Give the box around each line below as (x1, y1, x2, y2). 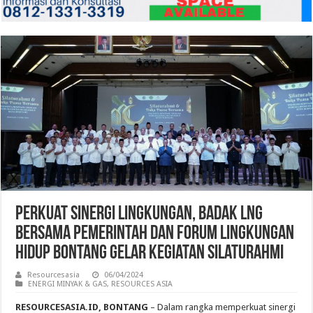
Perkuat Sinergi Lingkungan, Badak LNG (15, 205, 263, 225)
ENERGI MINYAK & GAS (28, 279, 108, 289)
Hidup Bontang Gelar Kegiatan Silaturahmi (15, 244, 284, 264)
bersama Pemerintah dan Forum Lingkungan (15, 224, 295, 245)
